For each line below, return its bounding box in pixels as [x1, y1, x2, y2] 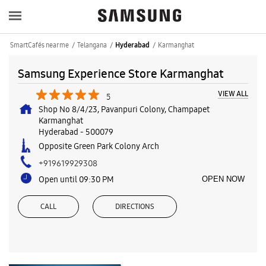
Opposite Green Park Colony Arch [39, 140, 159, 151]
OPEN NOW [202, 174, 245, 183]
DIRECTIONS [115, 201, 154, 211]
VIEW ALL [218, 88, 248, 99]
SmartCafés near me [10, 40, 69, 50]
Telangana [77, 40, 107, 50]
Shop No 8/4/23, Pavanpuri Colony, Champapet [39, 103, 210, 115]
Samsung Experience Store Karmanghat [18, 65, 224, 81]
